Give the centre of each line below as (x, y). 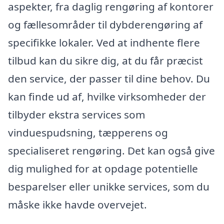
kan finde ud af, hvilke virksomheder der (107, 96)
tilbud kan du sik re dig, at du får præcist (105, 60)
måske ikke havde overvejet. (77, 204)
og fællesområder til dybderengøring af (105, 24)
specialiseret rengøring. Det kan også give (111, 150)
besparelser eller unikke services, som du (109, 186)
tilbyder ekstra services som (76, 114)
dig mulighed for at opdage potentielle (103, 168)
